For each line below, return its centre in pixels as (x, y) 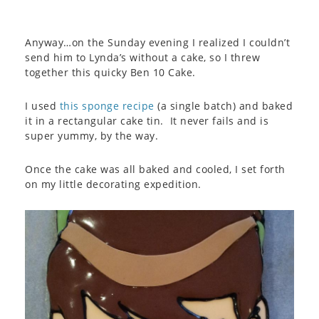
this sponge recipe (107, 106)
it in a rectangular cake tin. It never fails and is (147, 121)
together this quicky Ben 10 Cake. (110, 72)
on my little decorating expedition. (113, 184)
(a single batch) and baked (223, 106)
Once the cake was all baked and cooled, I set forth (155, 169)
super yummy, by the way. (91, 136)
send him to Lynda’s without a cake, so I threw (142, 57)
